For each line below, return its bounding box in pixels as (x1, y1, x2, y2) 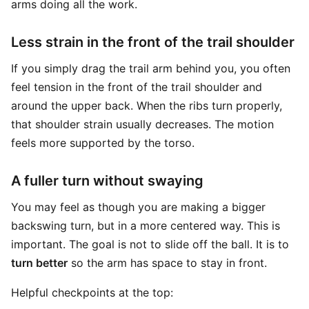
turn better (11, 256, 68, 270)
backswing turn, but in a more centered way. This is (11, 219, 280, 232)
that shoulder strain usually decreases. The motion (11, 117, 274, 131)
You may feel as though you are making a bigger (11, 200, 266, 214)
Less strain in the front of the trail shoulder (11, 34, 295, 50)
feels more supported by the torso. (11, 136, 195, 150)
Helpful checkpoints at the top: (11, 286, 173, 299)
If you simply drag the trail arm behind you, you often (11, 61, 290, 75)
